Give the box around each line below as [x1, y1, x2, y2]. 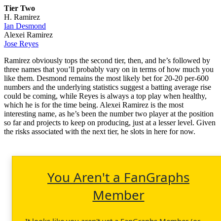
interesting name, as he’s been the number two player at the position [4, 109, 214, 118]
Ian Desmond [4, 21, 46, 30]
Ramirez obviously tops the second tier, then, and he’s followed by [4, 56, 210, 65]
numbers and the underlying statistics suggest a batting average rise [4, 82, 211, 91]
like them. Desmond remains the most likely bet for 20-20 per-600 [4, 74, 209, 82]
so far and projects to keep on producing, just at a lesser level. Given [4, 118, 216, 127]
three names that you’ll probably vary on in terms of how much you [4, 65, 214, 74]
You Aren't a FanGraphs [47, 168, 189, 186]
